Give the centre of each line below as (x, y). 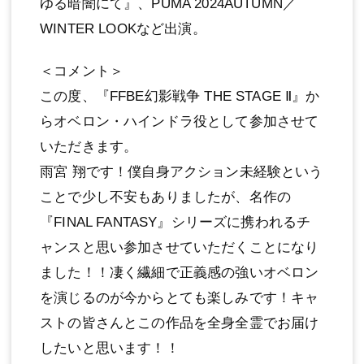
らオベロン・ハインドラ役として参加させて (180, 121)
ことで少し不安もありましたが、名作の (166, 197)
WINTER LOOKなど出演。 (123, 28)
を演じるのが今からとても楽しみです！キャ (180, 297)
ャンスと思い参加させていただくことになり (180, 247)
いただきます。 (89, 146)
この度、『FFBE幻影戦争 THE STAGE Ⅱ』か (180, 96)
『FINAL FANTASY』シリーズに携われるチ (175, 222)
